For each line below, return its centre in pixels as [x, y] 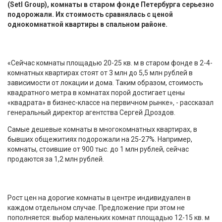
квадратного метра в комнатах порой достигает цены [96, 92]
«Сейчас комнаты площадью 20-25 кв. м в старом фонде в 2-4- [110, 63]
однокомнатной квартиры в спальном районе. [87, 24]
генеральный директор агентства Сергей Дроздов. [91, 112]
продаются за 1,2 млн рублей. [56, 159]
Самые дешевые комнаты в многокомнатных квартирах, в [102, 129]
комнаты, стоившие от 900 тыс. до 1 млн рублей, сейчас [98, 149]
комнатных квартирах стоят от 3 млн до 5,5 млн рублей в [100, 73]
